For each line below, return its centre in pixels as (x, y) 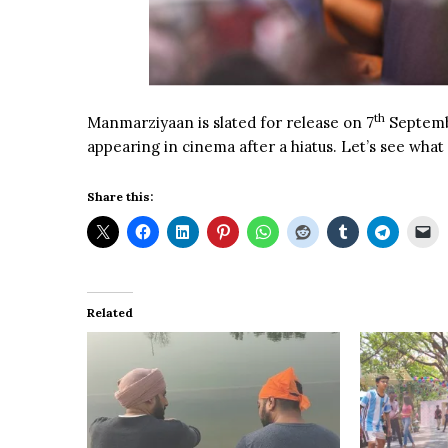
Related (110, 313)
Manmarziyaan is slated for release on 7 (230, 123)
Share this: (120, 197)
